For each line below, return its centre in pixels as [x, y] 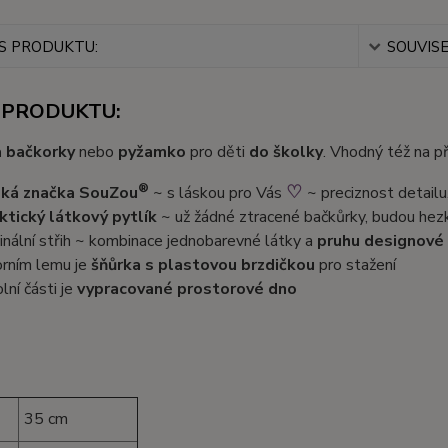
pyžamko [151, 152]
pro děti [219, 152]
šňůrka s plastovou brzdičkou [202, 265]
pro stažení [355, 265]
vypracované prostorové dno [186, 289]
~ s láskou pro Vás [217, 193]
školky [297, 152]
